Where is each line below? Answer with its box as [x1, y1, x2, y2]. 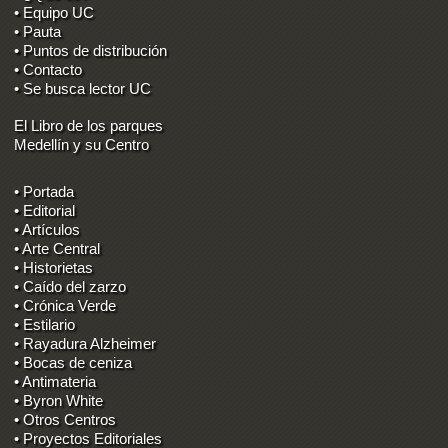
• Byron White [14, 391, 104, 409]
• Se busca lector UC [14, 79, 152, 97]
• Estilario [14, 315, 76, 333]
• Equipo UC [14, 3, 95, 21]
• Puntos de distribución [14, 41, 168, 59]
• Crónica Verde [14, 296, 117, 314]
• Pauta [14, 22, 62, 40]
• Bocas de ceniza [14, 353, 133, 371]
